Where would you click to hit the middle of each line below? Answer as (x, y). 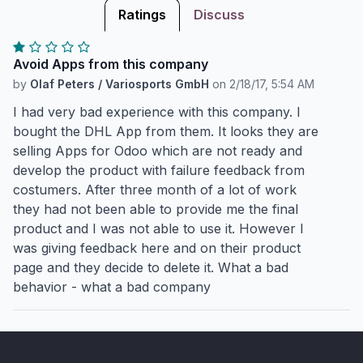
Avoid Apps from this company (111, 64)
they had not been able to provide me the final (156, 209)
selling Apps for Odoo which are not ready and (158, 151)
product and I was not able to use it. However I (158, 228)
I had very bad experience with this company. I (157, 112)
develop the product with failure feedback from (159, 170)
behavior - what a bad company (112, 287)
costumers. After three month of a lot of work (155, 190)
